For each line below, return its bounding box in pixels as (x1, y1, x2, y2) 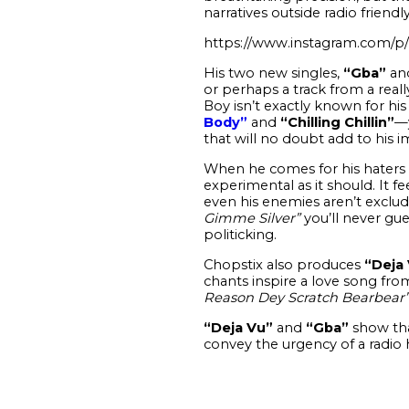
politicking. (203, 225, 277, 243)
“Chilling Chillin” (279, 113, 394, 131)
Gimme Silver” (203, 209, 300, 226)
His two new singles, (203, 64, 343, 81)
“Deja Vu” (203, 319, 273, 336)
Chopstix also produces (203, 256, 361, 273)
